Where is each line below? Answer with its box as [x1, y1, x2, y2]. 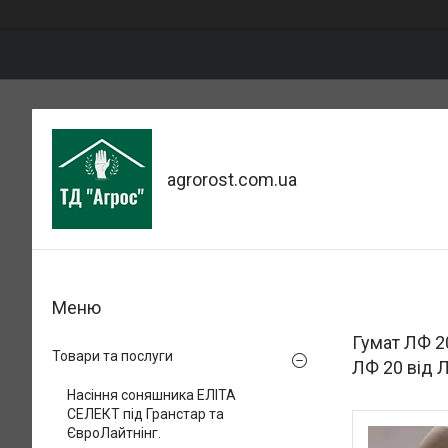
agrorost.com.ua [167, 168, 297, 190]
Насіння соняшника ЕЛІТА [67, 387, 236, 403]
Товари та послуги [52, 348, 173, 364]
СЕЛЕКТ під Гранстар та [67, 406, 224, 422]
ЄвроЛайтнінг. [67, 425, 161, 441]
